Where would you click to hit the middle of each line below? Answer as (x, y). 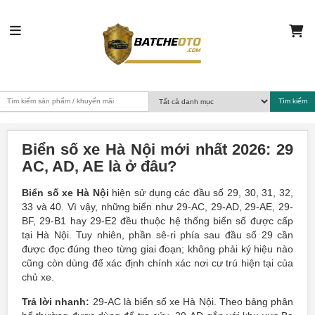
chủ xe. (38, 277)
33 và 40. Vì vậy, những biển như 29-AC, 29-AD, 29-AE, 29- (157, 207)
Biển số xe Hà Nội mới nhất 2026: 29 (157, 149)
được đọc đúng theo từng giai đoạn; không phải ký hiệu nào (157, 249)
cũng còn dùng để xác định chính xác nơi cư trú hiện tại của (157, 263)
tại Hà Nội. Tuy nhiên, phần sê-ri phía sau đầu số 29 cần (157, 235)
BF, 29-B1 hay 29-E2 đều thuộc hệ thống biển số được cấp (157, 221)
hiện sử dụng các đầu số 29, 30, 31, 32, (201, 193)
